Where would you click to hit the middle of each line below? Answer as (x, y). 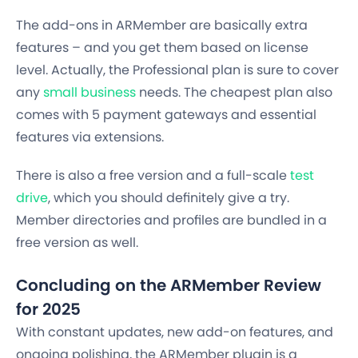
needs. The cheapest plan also (234, 93)
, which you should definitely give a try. (169, 198)
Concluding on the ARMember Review (169, 286)
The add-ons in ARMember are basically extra (162, 26)
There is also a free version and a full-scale (153, 176)
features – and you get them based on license (162, 48)
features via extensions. (90, 137)
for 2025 (48, 310)
